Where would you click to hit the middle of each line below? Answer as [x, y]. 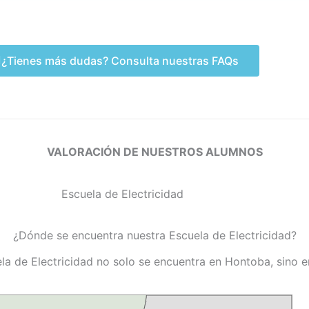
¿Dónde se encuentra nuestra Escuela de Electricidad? [154, 236]
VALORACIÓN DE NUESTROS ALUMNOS [154, 151]
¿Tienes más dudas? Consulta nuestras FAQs [120, 60]
